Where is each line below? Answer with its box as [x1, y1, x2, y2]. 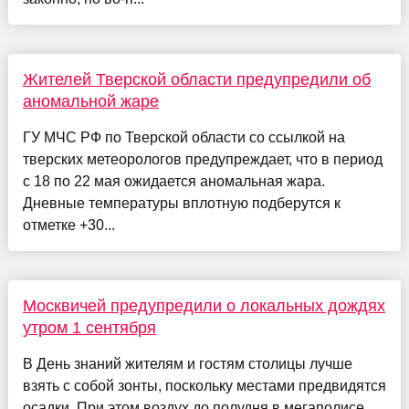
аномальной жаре [22, 91, 159, 110]
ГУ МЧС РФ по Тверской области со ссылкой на [22, 129, 345, 145]
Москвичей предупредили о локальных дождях [22, 296, 385, 315]
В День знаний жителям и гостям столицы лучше [22, 355, 352, 372]
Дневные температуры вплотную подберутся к [22, 194, 341, 211]
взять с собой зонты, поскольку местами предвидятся [22, 377, 386, 393]
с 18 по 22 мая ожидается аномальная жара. [22, 173, 325, 189]
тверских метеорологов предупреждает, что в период [22, 151, 383, 167]
